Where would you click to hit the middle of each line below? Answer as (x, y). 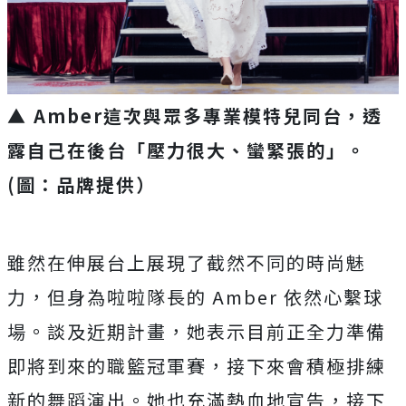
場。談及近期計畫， (97, 332)
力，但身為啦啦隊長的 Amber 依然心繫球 (195, 297)
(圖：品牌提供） (82, 185)
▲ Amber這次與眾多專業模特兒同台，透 (195, 116)
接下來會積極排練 (306, 366)
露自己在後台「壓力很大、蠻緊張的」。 (187, 150)
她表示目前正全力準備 (286, 332)
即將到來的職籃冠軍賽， (117, 366)
